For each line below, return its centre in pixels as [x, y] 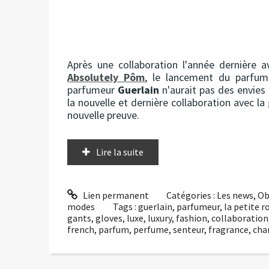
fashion [192, 218]
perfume [151, 229]
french [81, 229]
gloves [109, 218]
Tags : [125, 206]
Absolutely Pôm [106, 77]
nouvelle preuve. [103, 115]
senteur [189, 229]
